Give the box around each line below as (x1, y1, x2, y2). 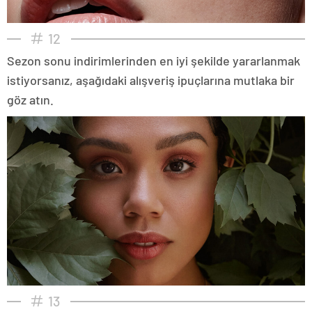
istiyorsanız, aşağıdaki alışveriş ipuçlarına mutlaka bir (7, 72, 295, 88)
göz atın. (7, 91, 54, 107)
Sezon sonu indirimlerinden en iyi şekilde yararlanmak (7, 52, 300, 68)
